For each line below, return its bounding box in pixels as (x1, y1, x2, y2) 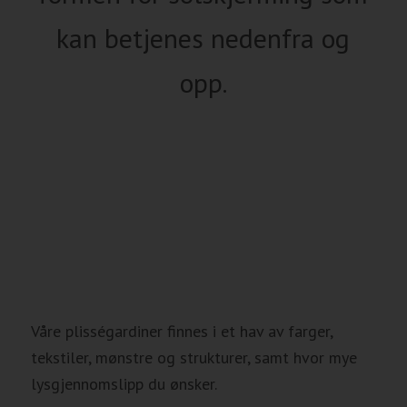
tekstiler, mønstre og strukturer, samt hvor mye (30, 346, 357, 368)
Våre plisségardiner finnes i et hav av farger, (30, 320, 333, 342)
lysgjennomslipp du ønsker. (30, 372, 221, 394)
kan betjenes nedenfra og (56, 19, 351, 55)
